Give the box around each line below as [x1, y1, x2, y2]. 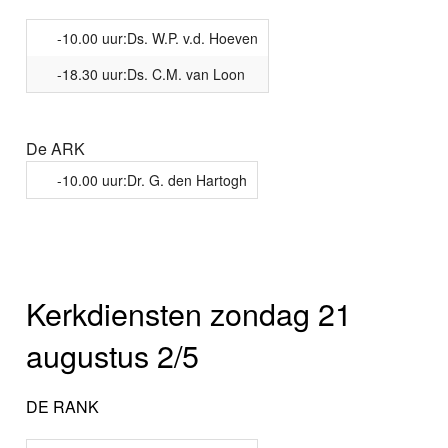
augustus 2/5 [26, 333, 200, 378]
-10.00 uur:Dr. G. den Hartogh [57, 169, 248, 190]
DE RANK [26, 395, 100, 419]
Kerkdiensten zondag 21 [26, 291, 353, 336]
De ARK [26, 136, 86, 160]
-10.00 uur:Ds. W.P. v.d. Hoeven [57, 27, 259, 48]
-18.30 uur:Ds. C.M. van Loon [57, 63, 246, 84]
